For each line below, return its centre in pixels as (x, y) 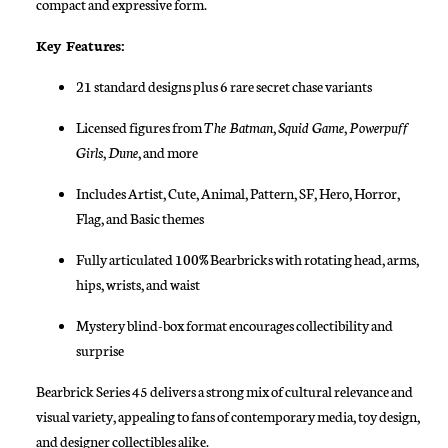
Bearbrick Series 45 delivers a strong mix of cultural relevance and (224, 391)
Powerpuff (378, 127)
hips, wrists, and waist (138, 284)
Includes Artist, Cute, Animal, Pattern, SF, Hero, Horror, (238, 193)
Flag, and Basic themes (140, 218)
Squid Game (311, 127)
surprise (100, 350)
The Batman (238, 127)
